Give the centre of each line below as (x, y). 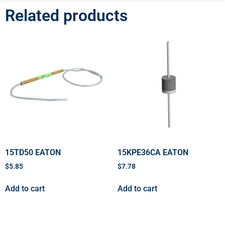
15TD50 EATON (33, 153)
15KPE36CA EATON (153, 153)
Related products (66, 16)
